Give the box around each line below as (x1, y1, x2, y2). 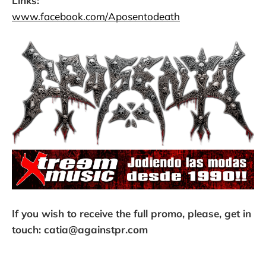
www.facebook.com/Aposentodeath (12, 10, 180, 23)
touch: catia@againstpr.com (12, 223, 148, 236)
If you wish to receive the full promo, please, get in (12, 207, 251, 220)
